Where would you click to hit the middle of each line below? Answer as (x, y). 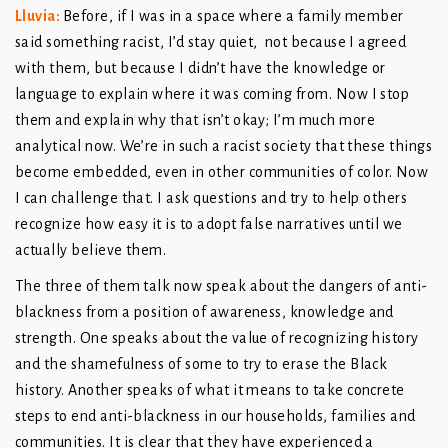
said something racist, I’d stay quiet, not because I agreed (211, 42)
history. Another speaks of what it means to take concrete (210, 390)
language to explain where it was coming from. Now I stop (212, 94)
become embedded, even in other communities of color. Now (222, 172)
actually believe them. (92, 250)
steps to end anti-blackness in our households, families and (215, 416)
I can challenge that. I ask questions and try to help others (211, 198)
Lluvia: (38, 16)
